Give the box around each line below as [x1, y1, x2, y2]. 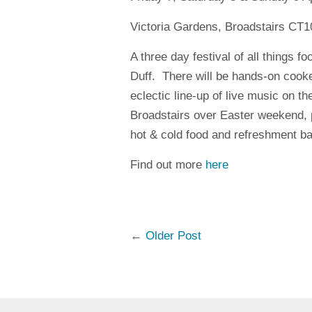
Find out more [130, 158, 202, 171]
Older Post [146, 229, 201, 242]
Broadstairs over [130, 109, 217, 122]
